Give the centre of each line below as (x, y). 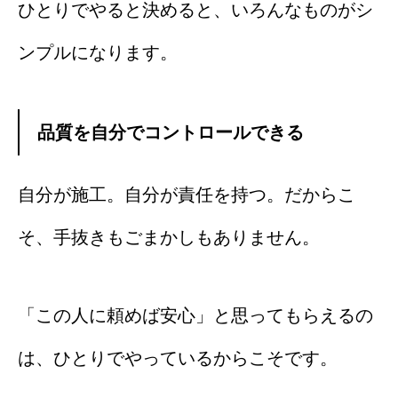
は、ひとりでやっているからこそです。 (178, 358)
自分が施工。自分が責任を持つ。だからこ (187, 194)
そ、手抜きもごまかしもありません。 (169, 237)
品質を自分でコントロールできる (171, 132)
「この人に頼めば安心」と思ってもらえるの (195, 315)
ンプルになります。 (98, 52)
